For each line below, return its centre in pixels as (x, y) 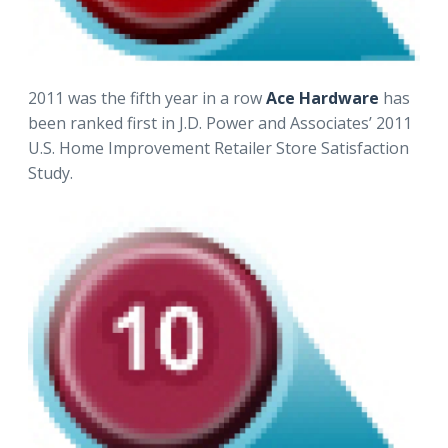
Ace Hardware (324, 97)
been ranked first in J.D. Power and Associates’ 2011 (220, 122)
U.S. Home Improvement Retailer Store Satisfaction (218, 147)
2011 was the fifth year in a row (147, 97)
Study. (50, 172)
